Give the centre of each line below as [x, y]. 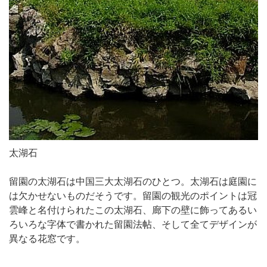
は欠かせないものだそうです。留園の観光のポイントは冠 [133, 195]
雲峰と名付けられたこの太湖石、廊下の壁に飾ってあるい [133, 210]
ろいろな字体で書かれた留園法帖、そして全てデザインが [133, 224]
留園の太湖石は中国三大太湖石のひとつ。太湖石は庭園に [133, 181]
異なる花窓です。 [47, 238]
